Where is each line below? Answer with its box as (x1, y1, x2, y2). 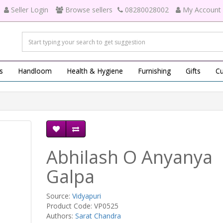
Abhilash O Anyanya (46, 145, 213, 169)
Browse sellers (65, 5, 112, 14)
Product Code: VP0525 (46, 201, 118, 211)
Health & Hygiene (67, 66, 123, 76)
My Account (183, 5, 221, 14)
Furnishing (138, 66, 171, 76)
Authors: (46, 211, 75, 221)
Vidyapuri (72, 191, 101, 201)
